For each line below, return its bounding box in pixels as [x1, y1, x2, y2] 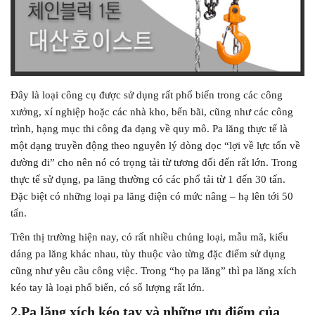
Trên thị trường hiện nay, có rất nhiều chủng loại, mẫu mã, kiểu [11, 231, 288, 243]
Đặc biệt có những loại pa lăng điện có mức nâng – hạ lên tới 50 [11, 191, 293, 202]
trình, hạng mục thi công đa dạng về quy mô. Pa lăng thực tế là [11, 123, 288, 134]
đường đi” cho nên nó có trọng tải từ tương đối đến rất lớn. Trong [11, 157, 297, 168]
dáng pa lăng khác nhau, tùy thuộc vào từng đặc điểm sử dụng [11, 248, 285, 259]
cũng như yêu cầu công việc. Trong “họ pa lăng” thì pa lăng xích [11, 265, 297, 276]
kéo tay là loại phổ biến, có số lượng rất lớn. [11, 282, 205, 293]
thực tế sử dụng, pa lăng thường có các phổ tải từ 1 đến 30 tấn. [11, 174, 285, 185]
